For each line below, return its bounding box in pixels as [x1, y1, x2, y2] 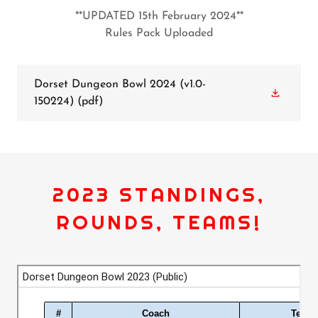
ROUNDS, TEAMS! [55, 209, 263, 235]
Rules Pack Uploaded [105, 28, 213, 39]
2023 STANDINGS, [53, 182, 265, 207]
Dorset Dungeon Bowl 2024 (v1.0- [34, 79, 206, 90]
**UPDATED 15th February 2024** [75, 11, 243, 22]
